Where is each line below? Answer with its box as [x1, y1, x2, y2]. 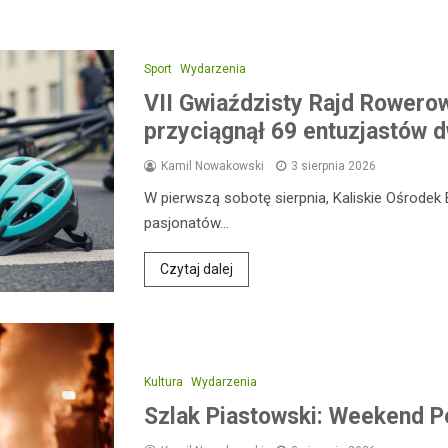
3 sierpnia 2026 [291, 158, 376, 173]
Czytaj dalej [160, 260, 233, 277]
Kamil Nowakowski [161, 158, 264, 173]
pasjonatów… [144, 213, 229, 232]
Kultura [144, 375, 183, 390]
